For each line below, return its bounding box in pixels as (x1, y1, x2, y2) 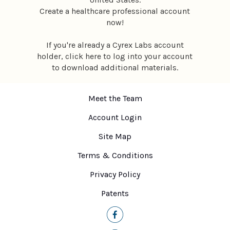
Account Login (88, 112, 142, 123)
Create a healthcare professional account (40, 6, 190, 16)
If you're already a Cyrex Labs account (46, 40, 184, 50)
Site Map (99, 131, 131, 142)
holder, (37, 51, 66, 62)
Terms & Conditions (77, 150, 153, 161)
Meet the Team (88, 93, 142, 104)
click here (65, 51, 102, 62)
